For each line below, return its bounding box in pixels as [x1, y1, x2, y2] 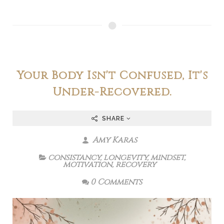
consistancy [47, 152, 100, 163]
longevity [103, 152, 147, 163]
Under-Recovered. [52, 84, 172, 99]
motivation [63, 159, 112, 170]
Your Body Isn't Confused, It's [16, 68, 208, 83]
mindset [150, 152, 184, 163]
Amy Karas [90, 134, 137, 145]
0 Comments [90, 176, 142, 187]
